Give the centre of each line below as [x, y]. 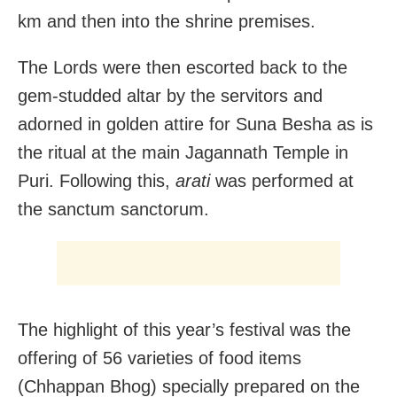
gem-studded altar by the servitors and [170, 95]
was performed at [282, 180]
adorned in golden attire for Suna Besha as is [195, 124]
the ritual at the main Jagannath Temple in [183, 152]
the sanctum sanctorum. [113, 209]
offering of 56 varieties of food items [160, 358]
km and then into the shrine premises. [167, 21]
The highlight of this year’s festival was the [184, 329]
